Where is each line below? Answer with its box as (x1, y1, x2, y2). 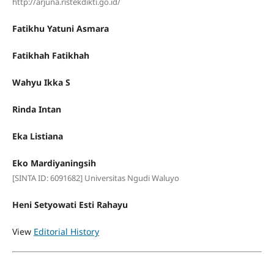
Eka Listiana (12, 130, 63, 143)
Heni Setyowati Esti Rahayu (12, 199, 128, 211)
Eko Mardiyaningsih (12, 157, 96, 169)
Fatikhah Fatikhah (12, 50, 89, 62)
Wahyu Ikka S (12, 76, 70, 89)
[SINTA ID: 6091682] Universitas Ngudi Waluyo (12, 172, 179, 184)
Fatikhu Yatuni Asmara (12, 23, 109, 35)
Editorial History (33, 226, 99, 238)
